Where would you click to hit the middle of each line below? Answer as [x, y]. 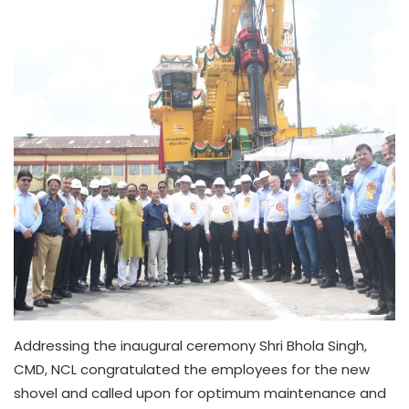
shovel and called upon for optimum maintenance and [200, 393]
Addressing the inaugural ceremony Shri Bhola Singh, [190, 345]
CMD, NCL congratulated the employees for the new [192, 369]
